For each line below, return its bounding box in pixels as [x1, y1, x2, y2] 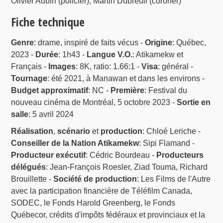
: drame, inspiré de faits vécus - [34, 38, 145, 47]
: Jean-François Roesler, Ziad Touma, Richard [46, 163, 208, 172]
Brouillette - [11, 175, 54, 184]
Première [111, 86, 145, 95]
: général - [158, 62, 194, 71]
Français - [11, 62, 49, 71]
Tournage [11, 74, 48, 83]
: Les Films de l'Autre [137, 175, 211, 184]
